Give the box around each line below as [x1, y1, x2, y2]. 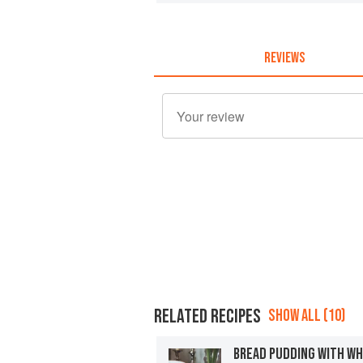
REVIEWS [263, 49, 305, 66]
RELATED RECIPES [154, 304, 261, 328]
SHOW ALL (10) [268, 305, 345, 326]
